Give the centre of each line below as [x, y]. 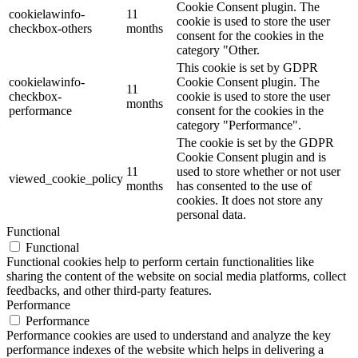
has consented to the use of [244, 185]
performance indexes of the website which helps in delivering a [165, 349]
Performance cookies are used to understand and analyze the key [169, 335]
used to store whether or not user [259, 171]
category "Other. [218, 50]
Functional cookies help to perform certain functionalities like [160, 261]
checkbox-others [50, 28]
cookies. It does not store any [250, 200]
